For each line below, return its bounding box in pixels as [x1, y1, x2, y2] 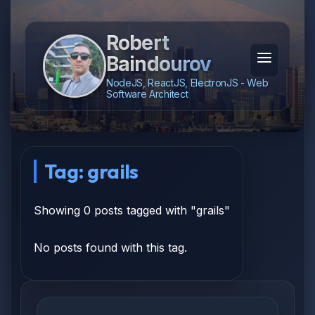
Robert [106, 31, 169, 55]
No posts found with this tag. [34, 240, 187, 255]
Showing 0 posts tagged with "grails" [34, 203, 230, 217]
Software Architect [106, 88, 188, 100]
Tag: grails [44, 159, 139, 184]
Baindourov [106, 52, 212, 76]
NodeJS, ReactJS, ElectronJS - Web [106, 77, 269, 89]
